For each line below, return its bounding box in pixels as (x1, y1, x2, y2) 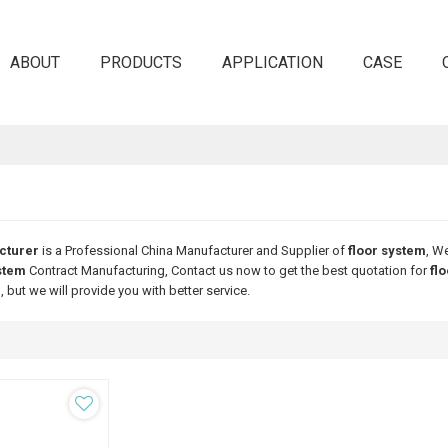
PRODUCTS (99, 52, 182, 72)
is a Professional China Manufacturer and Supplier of (38, 243, 348, 258)
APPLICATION (221, 52, 323, 72)
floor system (347, 243, 426, 258)
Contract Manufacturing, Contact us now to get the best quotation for (25, 263, 430, 278)
